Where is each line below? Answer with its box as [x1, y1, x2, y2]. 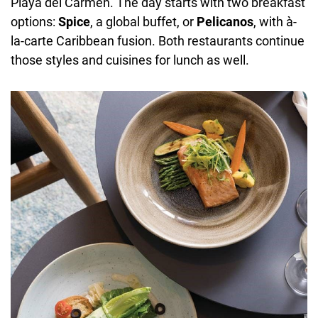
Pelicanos [197, 13, 253, 29]
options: [11, 13, 58, 29]
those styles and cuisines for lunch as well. [11, 52, 249, 67]
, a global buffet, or [90, 13, 197, 29]
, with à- [253, 13, 297, 29]
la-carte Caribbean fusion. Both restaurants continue [11, 33, 305, 48]
